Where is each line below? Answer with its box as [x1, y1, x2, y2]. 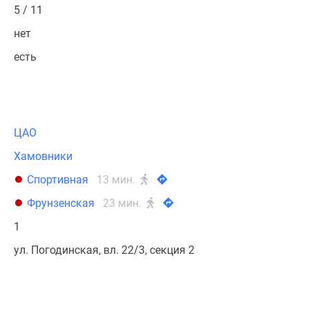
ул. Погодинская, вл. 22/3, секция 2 [14, 243, 195, 257]
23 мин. [103, 197, 144, 210]
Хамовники [14, 150, 72, 163]
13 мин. [97, 173, 138, 186]
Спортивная [27, 173, 88, 186]
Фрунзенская [27, 197, 94, 210]
